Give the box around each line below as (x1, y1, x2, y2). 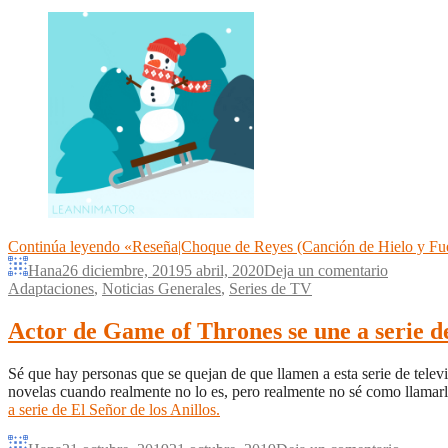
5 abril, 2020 (184, 262, 264, 280)
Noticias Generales (102, 280, 221, 298)
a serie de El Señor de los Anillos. (8, 401, 220, 419)
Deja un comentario (264, 262, 388, 280)
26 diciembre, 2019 (62, 262, 184, 280)
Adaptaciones (8, 280, 94, 298)
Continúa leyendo (8, 238, 124, 256)
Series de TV (229, 280, 312, 298)
